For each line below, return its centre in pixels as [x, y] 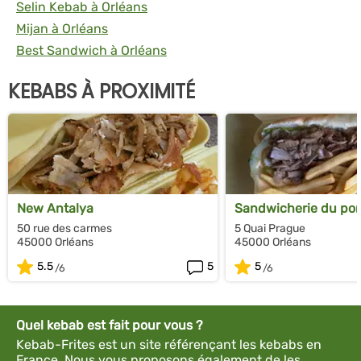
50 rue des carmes [64, 228]
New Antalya [55, 208]
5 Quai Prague [270, 228]
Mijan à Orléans [62, 28]
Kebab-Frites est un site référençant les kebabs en [169, 344]
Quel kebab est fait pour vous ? [110, 325]
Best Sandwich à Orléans [91, 50]
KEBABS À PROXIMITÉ [102, 91]
